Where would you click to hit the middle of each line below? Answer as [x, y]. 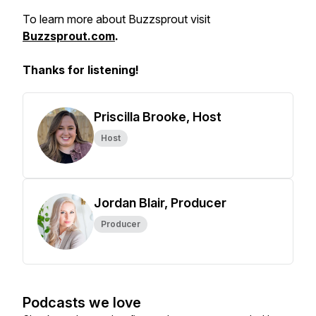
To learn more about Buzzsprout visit [116, 19]
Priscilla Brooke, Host [158, 117]
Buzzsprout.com [69, 36]
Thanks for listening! [81, 70]
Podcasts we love [82, 303]
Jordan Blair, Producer [160, 203]
